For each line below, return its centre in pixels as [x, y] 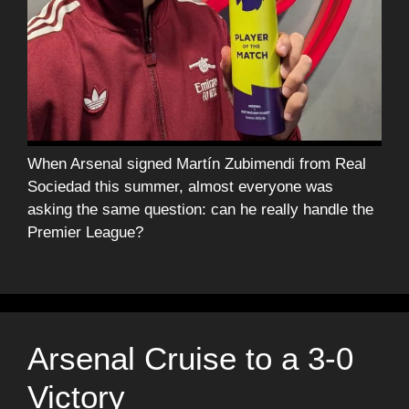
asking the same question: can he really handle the [200, 209]
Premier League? [85, 232]
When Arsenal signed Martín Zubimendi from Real [197, 163]
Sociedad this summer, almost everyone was [180, 186]
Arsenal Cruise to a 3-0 [190, 359]
